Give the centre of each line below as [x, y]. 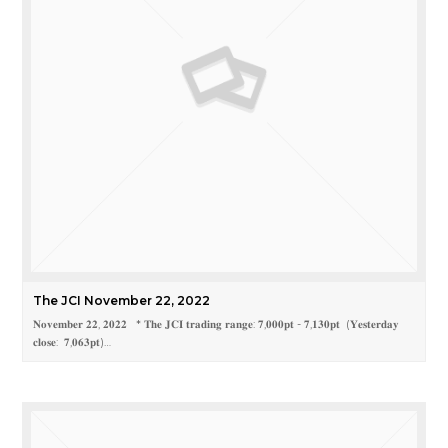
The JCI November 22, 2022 [122, 301]
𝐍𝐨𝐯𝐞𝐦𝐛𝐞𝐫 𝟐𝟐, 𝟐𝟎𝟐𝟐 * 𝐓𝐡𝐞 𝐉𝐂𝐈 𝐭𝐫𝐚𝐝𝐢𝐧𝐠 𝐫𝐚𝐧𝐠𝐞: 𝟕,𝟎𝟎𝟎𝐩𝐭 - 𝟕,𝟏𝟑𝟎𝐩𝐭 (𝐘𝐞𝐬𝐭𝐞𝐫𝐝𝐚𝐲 [216, 324]
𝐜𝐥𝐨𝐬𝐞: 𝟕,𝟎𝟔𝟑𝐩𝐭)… [72, 342]
